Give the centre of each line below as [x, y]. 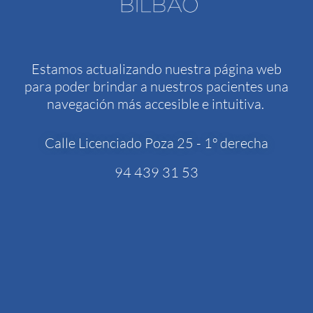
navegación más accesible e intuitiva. [156, 103]
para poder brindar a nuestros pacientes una [156, 86]
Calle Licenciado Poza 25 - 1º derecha [156, 143]
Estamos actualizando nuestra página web [156, 68]
